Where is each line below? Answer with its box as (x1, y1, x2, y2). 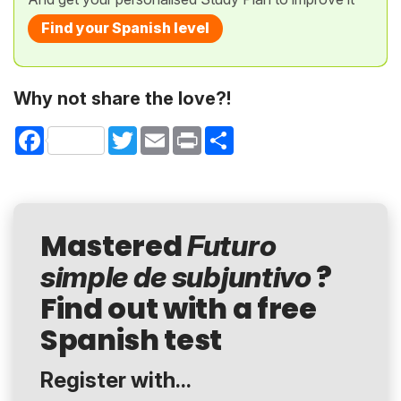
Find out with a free (40, 288, 317, 329)
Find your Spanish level (41, 19, 209, 38)
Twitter (137, 124, 177, 141)
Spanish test (40, 320, 223, 361)
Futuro (187, 228, 277, 264)
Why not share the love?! (13, 87, 231, 109)
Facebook (44, 124, 105, 141)
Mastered (40, 226, 188, 267)
